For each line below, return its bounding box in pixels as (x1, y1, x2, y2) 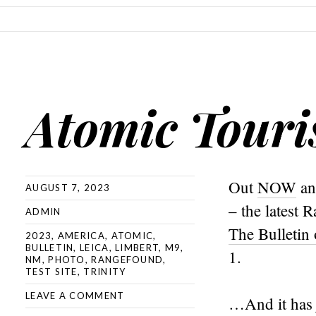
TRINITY (83, 266, 126, 277)
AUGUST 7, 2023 (25, 182, 111, 193)
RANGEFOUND (91, 254, 164, 265)
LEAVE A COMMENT (25, 290, 125, 301)
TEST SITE (25, 266, 78, 277)
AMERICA (57, 230, 105, 241)
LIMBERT (115, 242, 159, 253)
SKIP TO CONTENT (6, 13, 97, 24)
